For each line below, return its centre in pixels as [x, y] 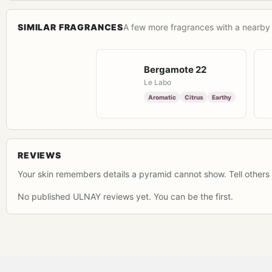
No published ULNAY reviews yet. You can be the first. [125, 196]
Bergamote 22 [175, 70]
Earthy [222, 97]
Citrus [194, 97]
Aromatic [162, 97]
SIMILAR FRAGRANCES [71, 27]
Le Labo [158, 82]
